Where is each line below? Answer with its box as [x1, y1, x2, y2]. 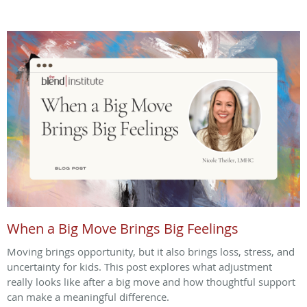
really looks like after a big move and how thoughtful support [7, 274, 295, 288]
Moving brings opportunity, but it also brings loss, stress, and [7, 244, 295, 258]
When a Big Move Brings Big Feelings [7, 219, 238, 238]
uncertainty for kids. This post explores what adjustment [7, 259, 272, 273]
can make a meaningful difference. [7, 289, 169, 304]
